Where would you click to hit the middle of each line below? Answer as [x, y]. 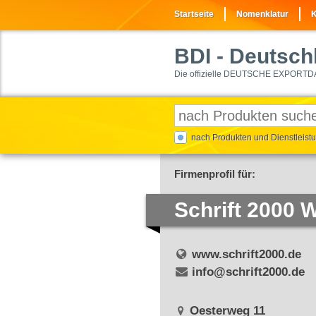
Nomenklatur [262, 14]
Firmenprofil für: [215, 174]
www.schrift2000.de [246, 254]
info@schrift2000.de [248, 272]
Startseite [194, 14]
